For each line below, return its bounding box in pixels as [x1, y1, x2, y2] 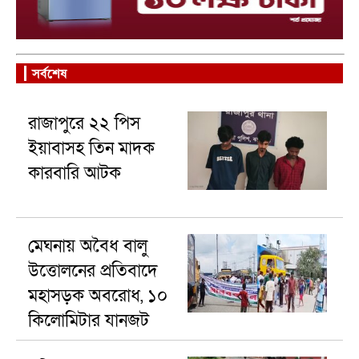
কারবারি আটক [27, 162, 121, 185]
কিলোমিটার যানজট [27, 309, 149, 333]
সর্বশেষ [32, 64, 67, 83]
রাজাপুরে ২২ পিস [27, 112, 140, 135]
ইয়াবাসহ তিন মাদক [27, 137, 155, 160]
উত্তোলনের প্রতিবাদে [27, 260, 158, 283]
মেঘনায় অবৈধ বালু [27, 235, 147, 258]
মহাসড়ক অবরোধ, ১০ [27, 284, 167, 308]
